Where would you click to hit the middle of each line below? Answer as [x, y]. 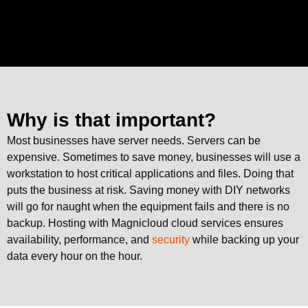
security [171, 240]
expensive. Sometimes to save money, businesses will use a [154, 157]
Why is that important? [111, 120]
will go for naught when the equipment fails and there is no [148, 207]
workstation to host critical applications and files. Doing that [150, 174]
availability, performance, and [79, 240]
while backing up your [244, 240]
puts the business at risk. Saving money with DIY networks [148, 190]
